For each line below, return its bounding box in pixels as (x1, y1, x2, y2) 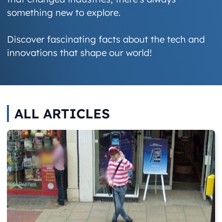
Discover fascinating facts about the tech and (7, 33, 206, 46)
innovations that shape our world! (7, 47, 152, 59)
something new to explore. (7, 6, 121, 18)
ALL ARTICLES (14, 105, 110, 122)
